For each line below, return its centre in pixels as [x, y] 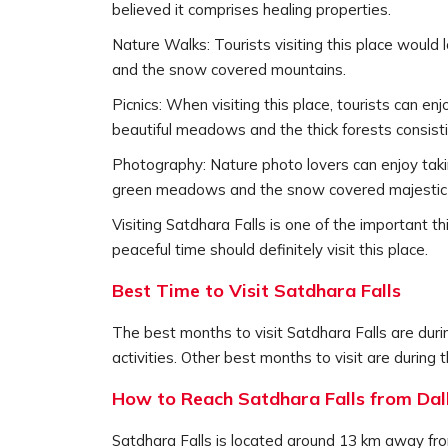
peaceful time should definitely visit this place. [270, 249]
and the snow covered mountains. [229, 69]
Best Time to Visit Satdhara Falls [256, 290]
